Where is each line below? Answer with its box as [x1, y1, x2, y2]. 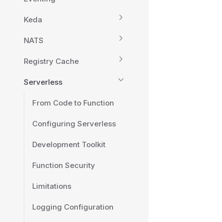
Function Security [32, 161, 95, 170]
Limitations [32, 181, 71, 191]
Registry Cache [24, 56, 79, 66]
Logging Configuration [32, 202, 113, 212]
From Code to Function [32, 98, 114, 108]
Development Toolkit [32, 140, 106, 149]
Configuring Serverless [32, 119, 116, 128]
